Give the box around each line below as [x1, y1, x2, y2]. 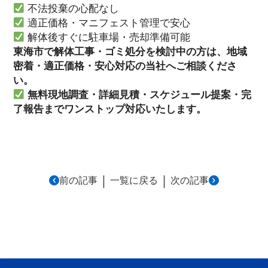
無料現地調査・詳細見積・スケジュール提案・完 [28, 89, 252, 101]
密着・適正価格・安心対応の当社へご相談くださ [13, 60, 237, 72]
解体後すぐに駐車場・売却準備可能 [25, 31, 191, 44]
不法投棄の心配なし [25, 2, 120, 15]
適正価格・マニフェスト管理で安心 [25, 17, 191, 29]
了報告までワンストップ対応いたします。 [13, 103, 206, 115]
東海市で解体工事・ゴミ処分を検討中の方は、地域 [13, 45, 247, 58]
